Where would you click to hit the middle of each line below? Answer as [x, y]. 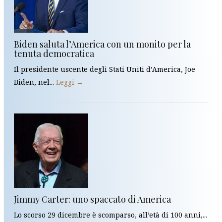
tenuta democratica [54, 54]
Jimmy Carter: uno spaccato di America [92, 199]
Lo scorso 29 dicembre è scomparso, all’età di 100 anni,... [111, 215]
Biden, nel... [35, 82]
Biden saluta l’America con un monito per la [102, 44]
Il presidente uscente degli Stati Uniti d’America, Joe [105, 69]
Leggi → [70, 82]
